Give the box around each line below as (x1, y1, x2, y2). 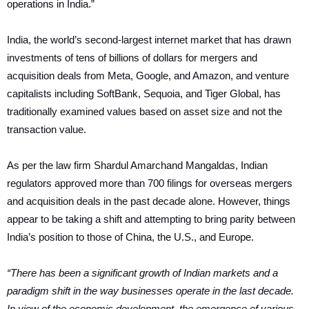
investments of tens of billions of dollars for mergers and (7, 52, 257, 63)
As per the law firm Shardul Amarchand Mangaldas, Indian (7, 159, 268, 171)
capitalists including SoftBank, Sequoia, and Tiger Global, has (7, 88, 281, 99)
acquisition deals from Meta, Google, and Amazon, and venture (7, 70, 289, 81)
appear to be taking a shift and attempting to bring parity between (7, 213, 295, 225)
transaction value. (7, 123, 89, 135)
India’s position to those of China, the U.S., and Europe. (7, 231, 254, 243)
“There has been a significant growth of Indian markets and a (7, 267, 278, 279)
